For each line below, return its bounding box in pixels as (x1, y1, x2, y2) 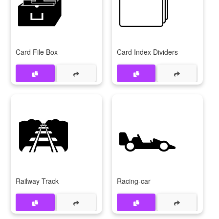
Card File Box (16, 47, 58, 57)
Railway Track (16, 176, 59, 186)
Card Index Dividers (116, 47, 178, 57)
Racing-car (116, 176, 151, 186)
